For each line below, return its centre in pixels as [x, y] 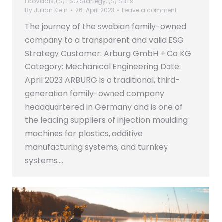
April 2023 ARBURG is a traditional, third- [102, 80]
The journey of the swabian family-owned [106, 27]
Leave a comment [149, 10]
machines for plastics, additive [84, 134]
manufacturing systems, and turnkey [96, 147]
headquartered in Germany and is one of [104, 107]
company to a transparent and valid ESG [104, 40]
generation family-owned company [94, 94]
